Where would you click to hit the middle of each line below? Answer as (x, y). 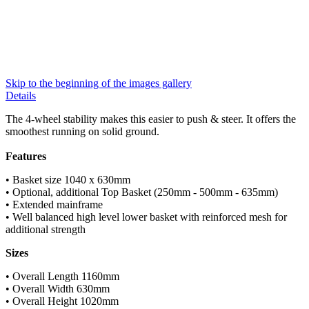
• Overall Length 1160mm (62, 277)
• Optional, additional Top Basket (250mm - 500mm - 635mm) (142, 192)
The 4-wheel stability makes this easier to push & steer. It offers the (151, 119)
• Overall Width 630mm (58, 289)
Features (27, 157)
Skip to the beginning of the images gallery (99, 83)
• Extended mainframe (54, 205)
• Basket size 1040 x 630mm (68, 180)
